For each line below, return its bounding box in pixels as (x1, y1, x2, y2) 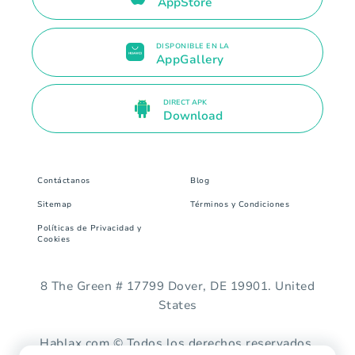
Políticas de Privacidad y (37, 222, 142, 234)
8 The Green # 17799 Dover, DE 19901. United (40, 277, 315, 294)
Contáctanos (37, 174, 90, 186)
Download (162, 108, 223, 124)
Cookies (37, 233, 71, 245)
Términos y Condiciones (190, 198, 289, 210)
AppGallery (155, 51, 224, 67)
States (158, 296, 197, 313)
